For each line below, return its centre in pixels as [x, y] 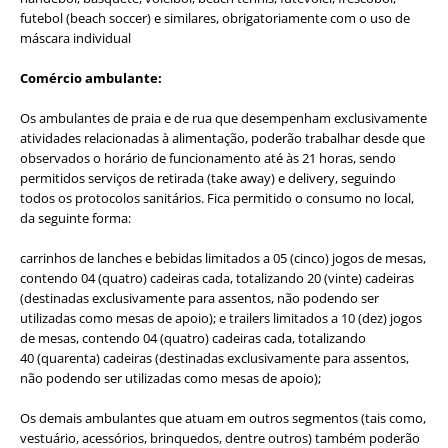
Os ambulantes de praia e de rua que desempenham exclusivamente [223, 117]
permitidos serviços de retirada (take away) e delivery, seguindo [208, 177]
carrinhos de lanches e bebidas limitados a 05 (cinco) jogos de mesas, [223, 257]
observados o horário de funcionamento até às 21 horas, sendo [208, 157]
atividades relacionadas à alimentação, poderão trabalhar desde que [222, 137]
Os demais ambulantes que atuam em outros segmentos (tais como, [223, 417]
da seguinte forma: [75, 217]
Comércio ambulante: [91, 77]
